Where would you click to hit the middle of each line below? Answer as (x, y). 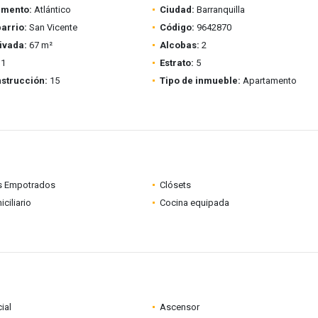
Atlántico (51, 10)
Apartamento (268, 81)
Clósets (175, 185)
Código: (177, 27)
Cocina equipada (194, 203)
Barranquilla (219, 10)
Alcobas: (179, 45)
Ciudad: (177, 10)
